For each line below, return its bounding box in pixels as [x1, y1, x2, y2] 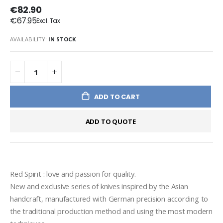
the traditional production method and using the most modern [10, 206, 213, 216]
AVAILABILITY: [10, 35, 47, 43]
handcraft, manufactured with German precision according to [10, 193, 209, 204]
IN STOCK [48, 35, 76, 43]
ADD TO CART [94, 92, 140, 102]
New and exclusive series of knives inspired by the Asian [10, 181, 188, 191]
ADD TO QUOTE [85, 116, 136, 126]
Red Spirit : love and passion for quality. [10, 168, 136, 179]
